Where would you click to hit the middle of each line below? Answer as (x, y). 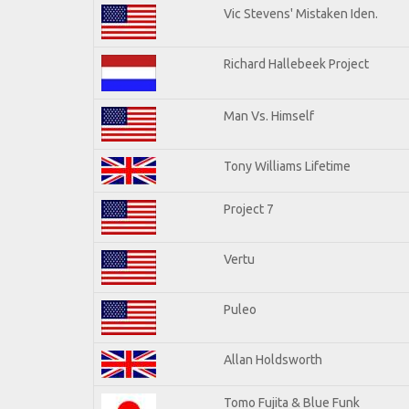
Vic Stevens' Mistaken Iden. (301, 13)
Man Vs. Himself (269, 115)
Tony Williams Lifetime (287, 166)
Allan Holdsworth (273, 359)
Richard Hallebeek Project (296, 63)
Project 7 (249, 209)
